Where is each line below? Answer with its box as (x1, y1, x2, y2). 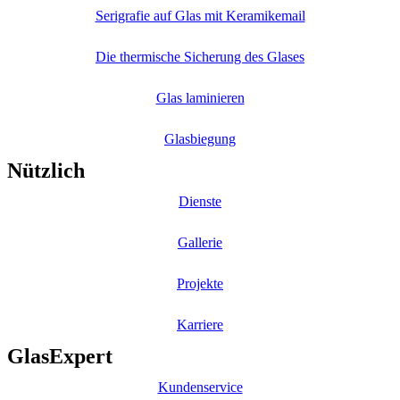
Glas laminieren (155, 90, 245, 106)
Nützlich (7, 159, 85, 183)
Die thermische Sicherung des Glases (96, 49, 304, 65)
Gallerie (178, 235, 222, 251)
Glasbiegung (164, 131, 236, 147)
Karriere (177, 317, 223, 333)
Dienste (179, 194, 221, 210)
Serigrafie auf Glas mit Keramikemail (95, 8, 305, 24)
